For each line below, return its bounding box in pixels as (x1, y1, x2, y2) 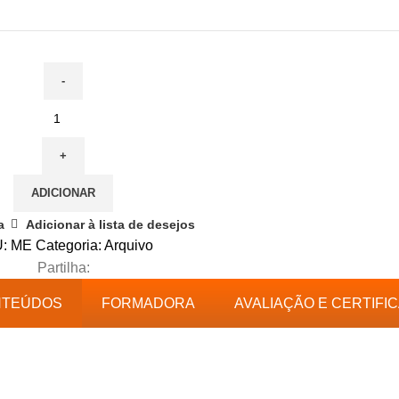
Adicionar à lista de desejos (26, 216, 196, 232)
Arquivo (104, 238, 154, 253)
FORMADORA (102, 296, 195, 311)
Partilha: (37, 260, 90, 275)
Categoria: (36, 238, 102, 253)
